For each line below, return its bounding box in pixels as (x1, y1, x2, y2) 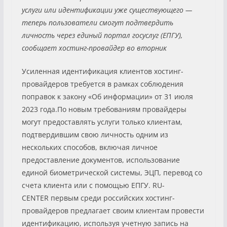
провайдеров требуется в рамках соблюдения (21, 79, 183, 89)
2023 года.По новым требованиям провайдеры (21, 104, 186, 114)
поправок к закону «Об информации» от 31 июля (21, 91, 193, 101)
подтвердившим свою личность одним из (21, 129, 168, 139)
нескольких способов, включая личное (21, 142, 158, 152)
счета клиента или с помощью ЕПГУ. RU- (21, 180, 165, 190)
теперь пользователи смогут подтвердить (21, 17, 173, 27)
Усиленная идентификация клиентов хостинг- (21, 66, 183, 76)
